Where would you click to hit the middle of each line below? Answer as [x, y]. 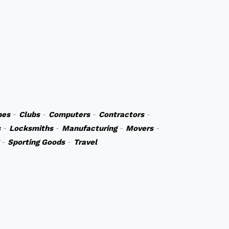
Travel [85, 142]
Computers [69, 114]
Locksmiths [31, 128]
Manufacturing [89, 128]
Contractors [121, 114]
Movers [139, 128]
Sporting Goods [36, 142]
